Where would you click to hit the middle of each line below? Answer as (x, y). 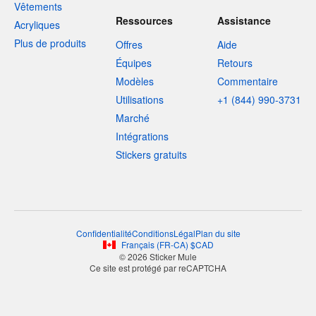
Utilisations (140, 100)
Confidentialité (104, 233)
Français (138, 245)
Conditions (152, 233)
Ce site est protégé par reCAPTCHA (158, 268)
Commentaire (248, 81)
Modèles (135, 81)
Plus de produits (50, 43)
